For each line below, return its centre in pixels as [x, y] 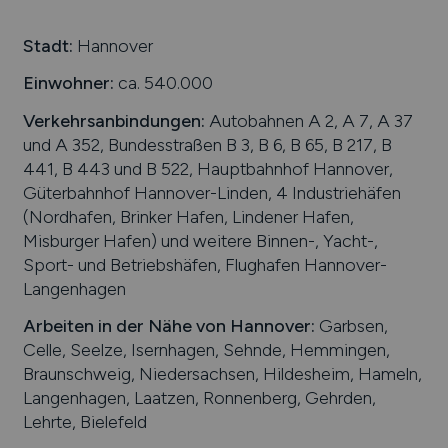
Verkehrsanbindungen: [113, 120]
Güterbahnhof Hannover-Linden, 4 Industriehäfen [211, 192]
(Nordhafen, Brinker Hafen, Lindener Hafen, [188, 216]
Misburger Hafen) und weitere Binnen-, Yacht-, [200, 240]
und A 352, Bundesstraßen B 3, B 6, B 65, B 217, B [207, 144]
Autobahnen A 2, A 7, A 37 [308, 120]
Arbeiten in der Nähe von [126, 326]
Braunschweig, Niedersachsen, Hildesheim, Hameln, [222, 374]
